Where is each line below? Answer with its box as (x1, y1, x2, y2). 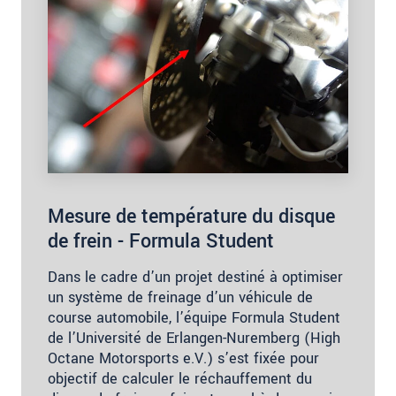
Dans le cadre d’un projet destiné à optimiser (48, 267, 343, 287)
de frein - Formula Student (48, 227, 274, 255)
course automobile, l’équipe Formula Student (48, 308, 340, 328)
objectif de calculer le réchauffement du (48, 369, 312, 389)
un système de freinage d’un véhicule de (48, 287, 313, 308)
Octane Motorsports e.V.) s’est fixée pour (48, 348, 319, 369)
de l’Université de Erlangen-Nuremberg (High (48, 328, 340, 348)
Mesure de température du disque (48, 202, 335, 231)
